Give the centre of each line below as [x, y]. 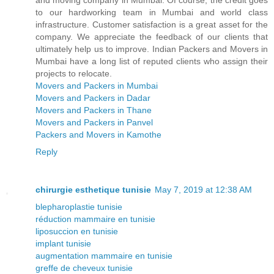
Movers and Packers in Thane [94, 110]
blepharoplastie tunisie [79, 207]
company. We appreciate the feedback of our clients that [152, 37]
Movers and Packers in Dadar [93, 98]
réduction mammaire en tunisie [95, 219]
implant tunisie [63, 244]
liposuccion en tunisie [77, 231]
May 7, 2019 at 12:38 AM [203, 190]
